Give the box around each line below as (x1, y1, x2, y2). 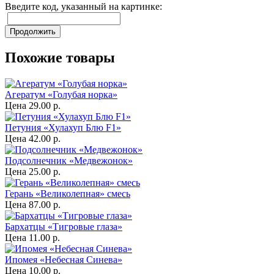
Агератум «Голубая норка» (5, 89, 117, 100)
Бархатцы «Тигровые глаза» (5, 221, 122, 232)
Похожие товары (5, 50, 115, 66)
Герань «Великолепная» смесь (5, 188, 130, 199)
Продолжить (10, 26, 56, 36)
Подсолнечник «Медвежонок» (5, 155, 133, 166)
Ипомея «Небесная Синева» (5, 254, 122, 265)
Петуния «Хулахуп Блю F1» (5, 122, 121, 133)
